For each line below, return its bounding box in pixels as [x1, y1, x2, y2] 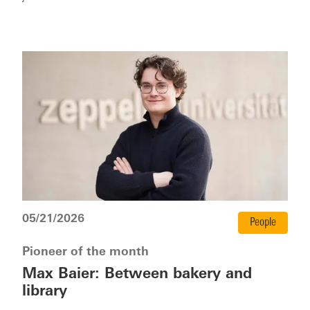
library [22, 284, 67, 300]
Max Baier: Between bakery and [22, 267, 252, 282]
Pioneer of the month [22, 246, 149, 259]
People [250, 217, 276, 229]
